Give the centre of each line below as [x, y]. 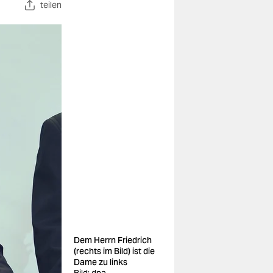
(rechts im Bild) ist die [114, 251]
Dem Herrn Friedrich [113, 240]
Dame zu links [101, 262]
